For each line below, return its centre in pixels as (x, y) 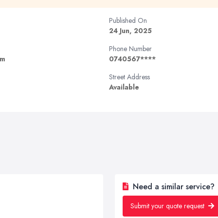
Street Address (129, 77)
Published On (128, 20)
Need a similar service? (173, 187)
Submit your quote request (168, 206)
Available (124, 87)
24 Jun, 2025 (130, 31)
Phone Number (130, 49)
